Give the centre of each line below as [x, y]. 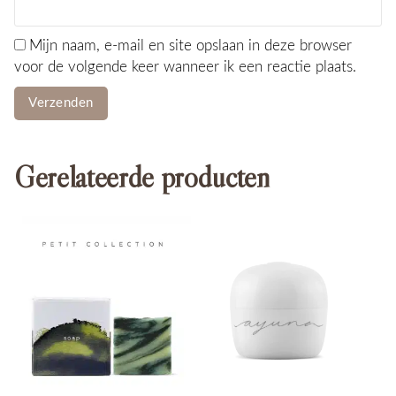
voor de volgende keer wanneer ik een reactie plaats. [185, 68]
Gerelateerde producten [142, 176]
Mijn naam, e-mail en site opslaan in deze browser [190, 46]
